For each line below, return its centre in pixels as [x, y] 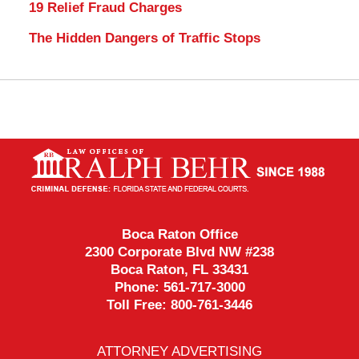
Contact [202, 148]
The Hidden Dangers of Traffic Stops [144, 38]
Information [212, 168]
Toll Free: [139, 305]
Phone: [139, 288]
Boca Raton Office [179, 235]
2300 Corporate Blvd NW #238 [179, 252]
